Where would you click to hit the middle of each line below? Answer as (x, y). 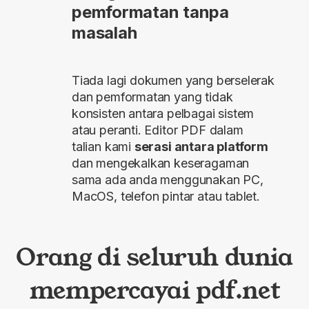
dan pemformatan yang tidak (152, 97)
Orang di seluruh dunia (154, 256)
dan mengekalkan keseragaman (161, 163)
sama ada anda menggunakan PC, (168, 179)
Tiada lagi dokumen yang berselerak (173, 80)
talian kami (103, 146)
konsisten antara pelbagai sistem (163, 113)
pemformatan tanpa (150, 12)
